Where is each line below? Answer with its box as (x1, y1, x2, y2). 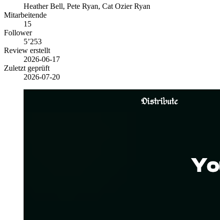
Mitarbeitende (4, 11, 47, 20)
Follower (4, 28, 32, 37)
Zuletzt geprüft (4, 64, 50, 73)
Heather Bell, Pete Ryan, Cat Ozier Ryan (24, 2, 150, 11)
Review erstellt (4, 46, 50, 55)
